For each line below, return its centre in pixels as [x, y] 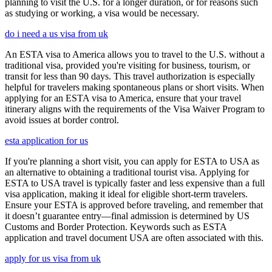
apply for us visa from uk [53, 258]
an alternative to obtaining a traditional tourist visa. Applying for [127, 172]
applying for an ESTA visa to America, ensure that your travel [123, 98]
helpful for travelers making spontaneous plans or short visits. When [134, 87]
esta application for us [46, 141]
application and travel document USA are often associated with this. [134, 238]
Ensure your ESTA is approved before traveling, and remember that [134, 205]
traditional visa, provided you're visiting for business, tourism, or [127, 65]
